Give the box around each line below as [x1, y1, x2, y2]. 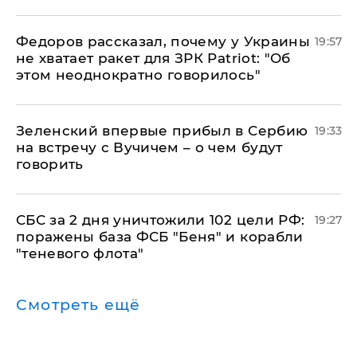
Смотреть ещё [16, 296, 141, 314]
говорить [16, 156, 84, 172]
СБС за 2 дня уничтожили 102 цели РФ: [16, 212, 305, 228]
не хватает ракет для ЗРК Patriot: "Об [16, 50, 291, 66]
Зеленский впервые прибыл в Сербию [16, 123, 308, 139]
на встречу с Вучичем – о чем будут [16, 139, 283, 155]
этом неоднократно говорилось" [16, 67, 261, 83]
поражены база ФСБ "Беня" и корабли [16, 229, 304, 245]
